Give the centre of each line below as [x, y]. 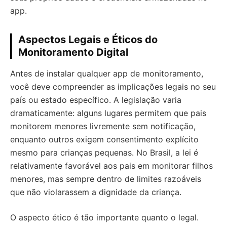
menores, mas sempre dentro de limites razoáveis [106, 179]
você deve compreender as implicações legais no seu [113, 87]
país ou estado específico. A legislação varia [96, 100]
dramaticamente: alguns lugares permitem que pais [108, 113]
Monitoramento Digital [73, 52]
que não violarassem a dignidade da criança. [96, 192]
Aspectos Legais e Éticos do [88, 40]
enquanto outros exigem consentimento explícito [104, 140]
